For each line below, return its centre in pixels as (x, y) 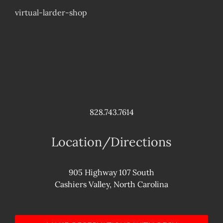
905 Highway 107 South (111, 172)
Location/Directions (111, 142)
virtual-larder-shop (51, 12)
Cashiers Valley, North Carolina (111, 184)
